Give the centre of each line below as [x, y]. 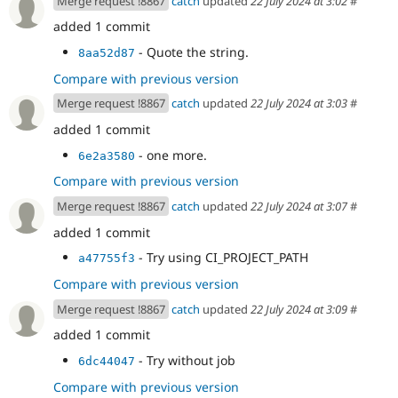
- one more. [171, 155]
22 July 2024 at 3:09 [299, 309]
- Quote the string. [192, 52]
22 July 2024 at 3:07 [299, 206]
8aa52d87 [107, 52]
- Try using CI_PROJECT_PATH [222, 258]
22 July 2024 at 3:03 [299, 103]
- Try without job [185, 361]
